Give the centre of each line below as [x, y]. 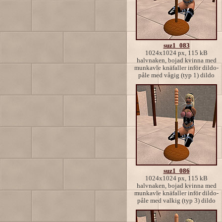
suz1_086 [176, 171]
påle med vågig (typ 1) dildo [176, 75]
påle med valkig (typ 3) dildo [176, 200]
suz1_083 [176, 45]
